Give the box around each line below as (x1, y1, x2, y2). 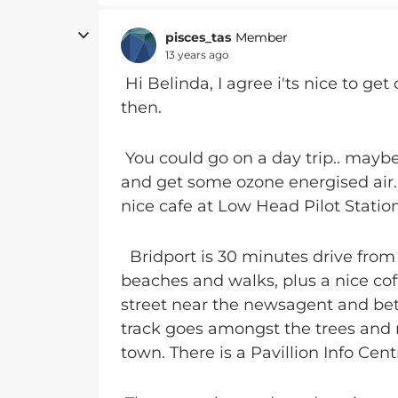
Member (235, 29, 288, 45)
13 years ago (165, 47, 229, 61)
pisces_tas (165, 28, 231, 45)
